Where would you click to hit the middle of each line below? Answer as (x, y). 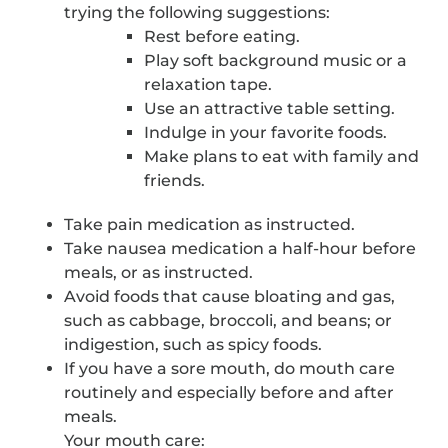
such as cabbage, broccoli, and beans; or (228, 321)
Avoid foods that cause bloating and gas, (230, 297)
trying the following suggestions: (197, 13)
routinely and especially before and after (229, 393)
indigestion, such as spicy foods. (193, 345)
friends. (175, 181)
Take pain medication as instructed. (210, 225)
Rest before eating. (222, 37)
